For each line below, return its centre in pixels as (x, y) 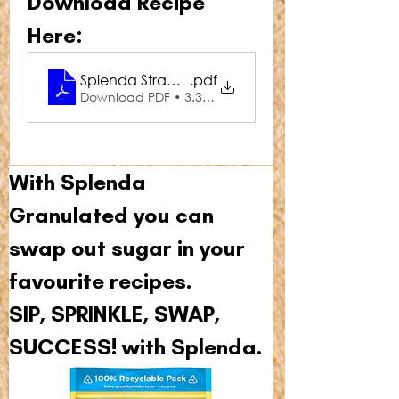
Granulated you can (114, 215)
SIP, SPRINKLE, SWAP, (117, 313)
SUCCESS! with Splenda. (135, 346)
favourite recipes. (100, 281)
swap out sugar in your (130, 248)
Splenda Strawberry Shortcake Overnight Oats (237, 79)
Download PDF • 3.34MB (154, 96)
